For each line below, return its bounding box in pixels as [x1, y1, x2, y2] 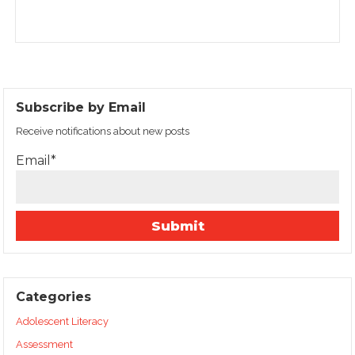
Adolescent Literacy [16, 315, 109, 328]
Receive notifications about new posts [16, 125, 190, 137]
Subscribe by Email [16, 100, 147, 115]
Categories [16, 289, 92, 305]
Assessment [16, 338, 74, 351]
